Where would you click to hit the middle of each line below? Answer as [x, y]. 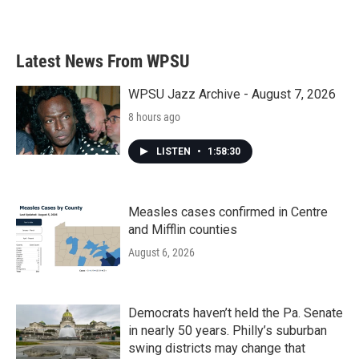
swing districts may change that [217, 349]
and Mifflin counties [183, 230]
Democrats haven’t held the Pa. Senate [236, 313]
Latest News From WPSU [103, 62]
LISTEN [175, 152]
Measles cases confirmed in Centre [228, 212]
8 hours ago [154, 117]
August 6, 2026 [161, 253]
